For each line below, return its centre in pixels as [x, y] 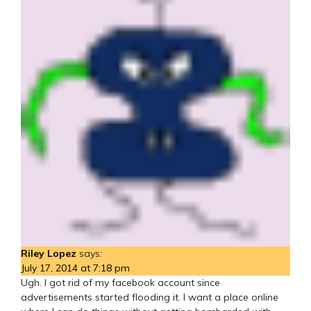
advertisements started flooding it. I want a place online [150, 297]
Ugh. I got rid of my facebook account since [120, 282]
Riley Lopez [49, 253]
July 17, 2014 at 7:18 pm [75, 268]
